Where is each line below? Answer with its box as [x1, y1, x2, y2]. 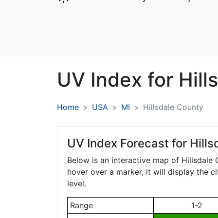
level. [67, 179, 86, 189]
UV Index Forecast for [67, 136, 190, 151]
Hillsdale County [143, 102, 203, 112]
